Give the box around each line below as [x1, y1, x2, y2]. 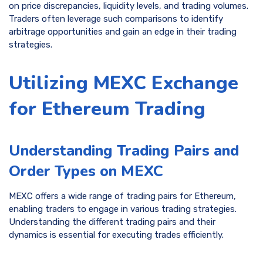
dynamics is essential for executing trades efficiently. [9, 229, 224, 240]
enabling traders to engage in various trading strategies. [9, 203, 237, 214]
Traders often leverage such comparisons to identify [9, 14, 223, 25]
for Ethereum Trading [9, 95, 205, 122]
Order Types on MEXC [9, 160, 163, 181]
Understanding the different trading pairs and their [9, 216, 215, 227]
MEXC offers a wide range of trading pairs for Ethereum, [9, 190, 236, 201]
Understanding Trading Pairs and [9, 140, 239, 161]
